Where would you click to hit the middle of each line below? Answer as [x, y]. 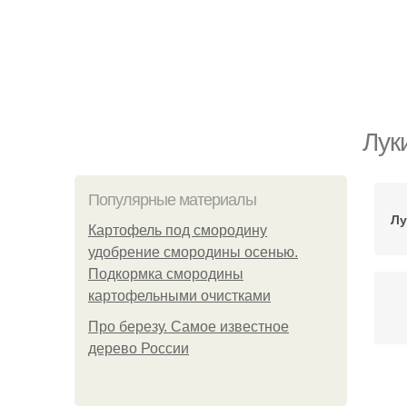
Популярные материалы [172, 200]
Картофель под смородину [178, 230]
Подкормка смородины [166, 274]
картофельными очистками [179, 296]
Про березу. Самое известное [189, 327]
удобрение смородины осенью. [193, 252]
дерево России [139, 348]
